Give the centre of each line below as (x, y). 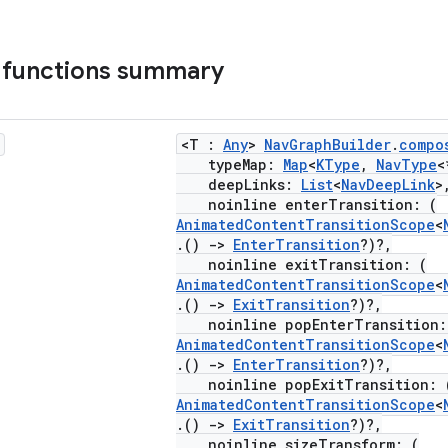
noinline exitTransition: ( (301, 264)
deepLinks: (238, 184)
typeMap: (229, 164)
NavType (406, 164)
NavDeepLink (388, 184)
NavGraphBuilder (327, 144)
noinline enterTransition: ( (306, 204)
